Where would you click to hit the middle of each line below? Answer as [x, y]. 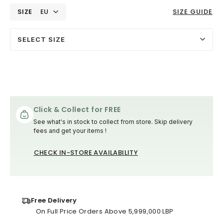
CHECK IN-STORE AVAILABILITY [86, 152]
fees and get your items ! [70, 130]
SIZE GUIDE [193, 12]
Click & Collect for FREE [77, 109]
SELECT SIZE [41, 39]
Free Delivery [54, 200]
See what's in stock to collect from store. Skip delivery [113, 121]
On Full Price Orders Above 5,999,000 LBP [105, 211]
